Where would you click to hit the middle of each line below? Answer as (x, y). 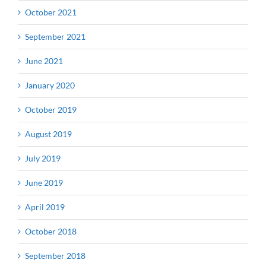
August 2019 (48, 134)
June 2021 (44, 61)
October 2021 (51, 12)
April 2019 (45, 207)
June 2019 (44, 182)
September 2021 (55, 36)
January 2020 (50, 85)
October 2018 (51, 231)
